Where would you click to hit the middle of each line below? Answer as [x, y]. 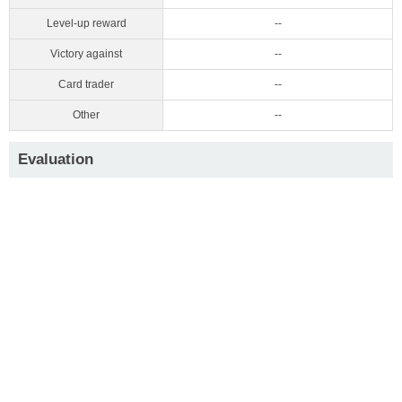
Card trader [86, 84]
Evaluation [56, 159]
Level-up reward [86, 23]
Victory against [86, 53]
